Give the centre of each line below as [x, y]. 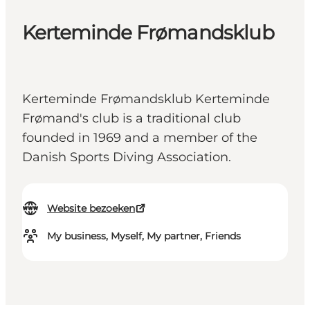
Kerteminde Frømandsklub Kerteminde [146, 99]
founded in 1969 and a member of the [140, 138]
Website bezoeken [91, 209]
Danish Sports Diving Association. [127, 157]
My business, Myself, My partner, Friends [144, 236]
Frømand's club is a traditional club [131, 119]
